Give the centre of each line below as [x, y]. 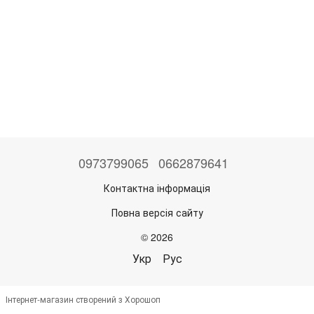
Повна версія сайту [157, 212]
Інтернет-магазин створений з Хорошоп [83, 299]
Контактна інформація [157, 187]
